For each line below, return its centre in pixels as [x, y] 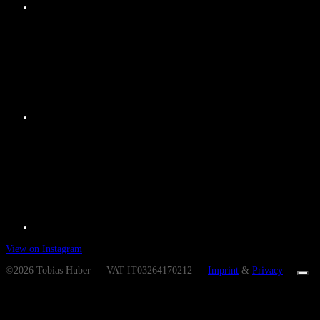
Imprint [223, 270]
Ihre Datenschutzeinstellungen [147, 305]
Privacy [267, 270]
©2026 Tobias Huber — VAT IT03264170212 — [107, 270]
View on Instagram [44, 249]
